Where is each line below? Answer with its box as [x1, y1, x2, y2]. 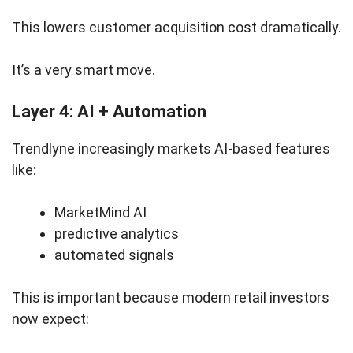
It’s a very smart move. [12, 61, 155, 79]
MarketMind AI [54, 204, 147, 221]
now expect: [12, 310, 89, 328]
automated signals [54, 247, 177, 264]
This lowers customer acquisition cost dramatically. [12, 19, 341, 36]
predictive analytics [54, 225, 179, 243]
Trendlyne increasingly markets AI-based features [12, 140, 330, 158]
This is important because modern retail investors [12, 289, 329, 307]
